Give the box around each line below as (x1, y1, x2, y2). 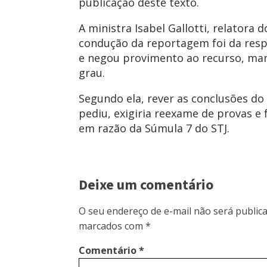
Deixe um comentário (79, 174, 213, 195)
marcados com (79, 219, 145, 232)
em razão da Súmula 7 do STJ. (79, 120, 229, 135)
